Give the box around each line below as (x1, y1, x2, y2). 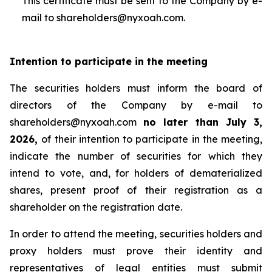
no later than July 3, (143, 116, 263, 128)
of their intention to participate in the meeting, (41, 133, 262, 145)
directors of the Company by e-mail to (10, 99, 262, 111)
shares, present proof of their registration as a (10, 184, 262, 196)
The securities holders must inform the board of (10, 82, 262, 94)
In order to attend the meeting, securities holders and (10, 228, 262, 240)
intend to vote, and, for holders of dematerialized (10, 167, 262, 179)
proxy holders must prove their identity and (10, 245, 262, 257)
